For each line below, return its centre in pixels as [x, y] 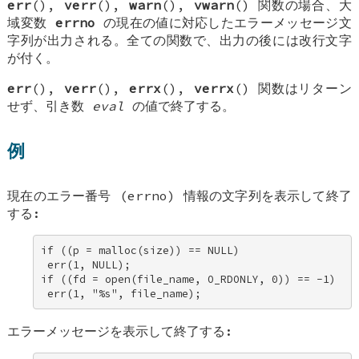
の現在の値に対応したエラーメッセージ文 [223, 22]
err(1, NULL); [89, 264]
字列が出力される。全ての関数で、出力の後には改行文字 [179, 40]
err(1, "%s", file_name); [121, 293]
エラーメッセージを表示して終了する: [121, 331]
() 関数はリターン [292, 88]
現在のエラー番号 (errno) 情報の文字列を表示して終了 [179, 196]
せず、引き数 [50, 105]
